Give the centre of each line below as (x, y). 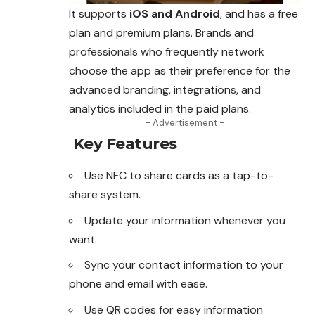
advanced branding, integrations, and (165, 90)
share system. (105, 195)
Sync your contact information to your (184, 265)
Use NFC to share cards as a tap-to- (179, 176)
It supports (99, 14)
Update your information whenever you (185, 220)
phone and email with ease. (138, 284)
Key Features (123, 144)
